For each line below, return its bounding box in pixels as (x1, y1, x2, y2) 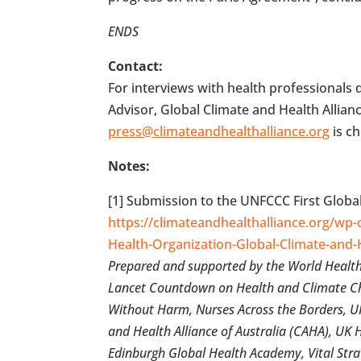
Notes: (108, 156, 151, 175)
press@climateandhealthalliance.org (108, 122, 330, 140)
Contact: (108, 56, 164, 75)
